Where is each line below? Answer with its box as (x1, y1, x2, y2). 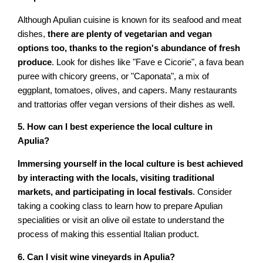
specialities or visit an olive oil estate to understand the (18, 215, 225, 225)
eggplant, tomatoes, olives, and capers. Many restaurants (18, 85, 238, 95)
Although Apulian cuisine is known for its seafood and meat (18, 15, 242, 25)
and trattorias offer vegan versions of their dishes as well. (18, 99, 235, 109)
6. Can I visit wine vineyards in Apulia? (18, 252, 176, 262)
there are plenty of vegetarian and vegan (48, 29, 213, 39)
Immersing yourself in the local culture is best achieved (18, 159, 244, 168)
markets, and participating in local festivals (18, 187, 193, 197)
